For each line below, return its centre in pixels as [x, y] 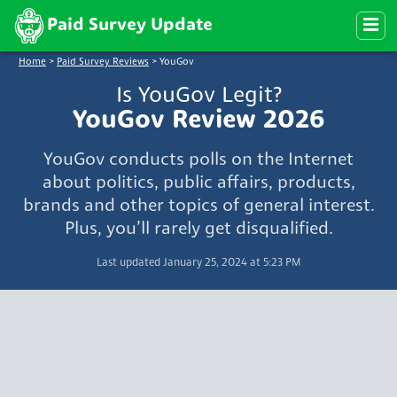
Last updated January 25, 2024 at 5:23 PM [198, 263]
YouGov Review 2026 [198, 121]
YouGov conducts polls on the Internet [198, 160]
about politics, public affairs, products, [198, 183]
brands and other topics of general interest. [198, 206]
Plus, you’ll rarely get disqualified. [198, 229]
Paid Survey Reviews [103, 63]
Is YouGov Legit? [198, 96]
